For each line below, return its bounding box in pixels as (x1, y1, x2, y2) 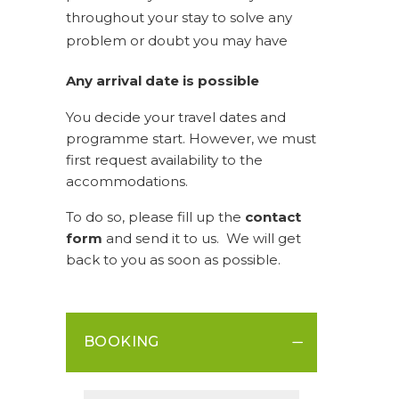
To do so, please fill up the (66, 208, 245, 226)
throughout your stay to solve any (66, 9, 292, 27)
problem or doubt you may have (66, 32, 288, 50)
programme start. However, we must (66, 129, 316, 147)
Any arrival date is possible (66, 72, 263, 90)
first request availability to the (66, 151, 263, 168)
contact (245, 208, 301, 226)
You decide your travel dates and (66, 108, 286, 126)
